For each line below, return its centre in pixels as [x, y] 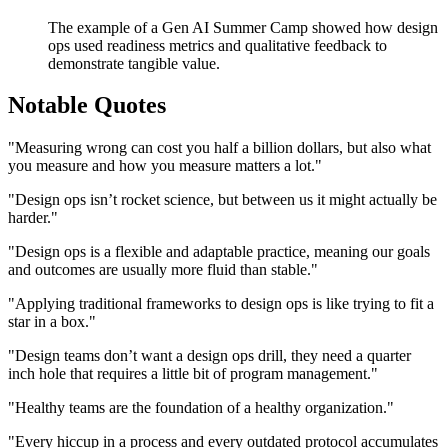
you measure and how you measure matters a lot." [165, 166]
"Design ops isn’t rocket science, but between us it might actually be [222, 200]
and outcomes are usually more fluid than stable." [163, 270]
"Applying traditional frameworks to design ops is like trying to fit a [221, 304]
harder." [33, 218]
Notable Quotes [87, 105]
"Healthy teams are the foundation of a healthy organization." [201, 408]
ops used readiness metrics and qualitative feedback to [217, 45]
